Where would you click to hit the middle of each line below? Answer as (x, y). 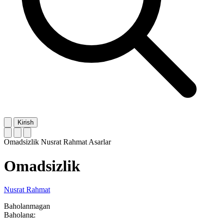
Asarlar (100, 142)
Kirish (26, 123)
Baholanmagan (27, 206)
